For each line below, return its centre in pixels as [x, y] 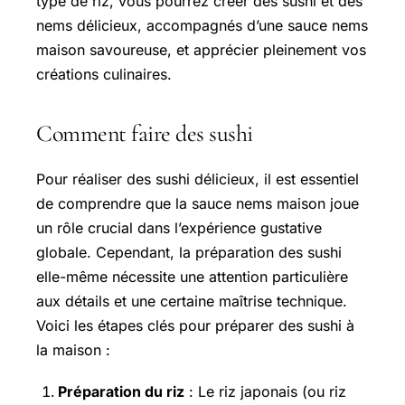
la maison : [73, 350]
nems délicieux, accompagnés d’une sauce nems [202, 26]
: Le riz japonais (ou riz [265, 392]
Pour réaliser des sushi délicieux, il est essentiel [198, 179]
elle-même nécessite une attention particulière [192, 277]
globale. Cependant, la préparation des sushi [189, 253]
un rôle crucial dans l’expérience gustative [179, 228]
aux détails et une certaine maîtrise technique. [192, 301]
